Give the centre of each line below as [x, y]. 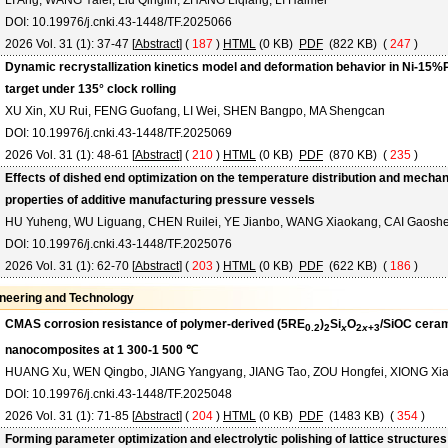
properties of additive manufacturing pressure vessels [160, 200]
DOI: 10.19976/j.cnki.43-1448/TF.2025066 [118, 22]
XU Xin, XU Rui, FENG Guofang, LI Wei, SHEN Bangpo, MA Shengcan [195, 111]
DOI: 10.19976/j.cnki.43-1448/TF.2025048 [118, 394]
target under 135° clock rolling [90, 89]
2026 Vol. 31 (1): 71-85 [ [70, 416]
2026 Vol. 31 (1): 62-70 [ [70, 266]
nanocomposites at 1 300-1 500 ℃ [101, 350]
